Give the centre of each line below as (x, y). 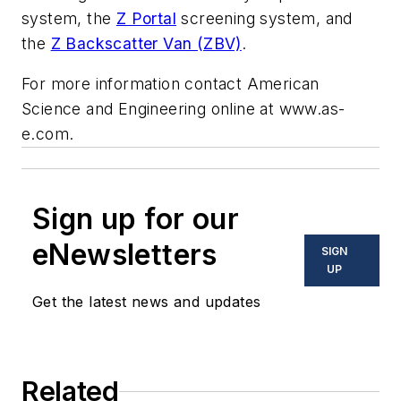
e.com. (48, 134)
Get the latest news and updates (147, 302)
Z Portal (146, 18)
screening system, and (264, 18)
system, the (69, 18)
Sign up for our (136, 219)
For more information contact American (171, 84)
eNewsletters (125, 255)
